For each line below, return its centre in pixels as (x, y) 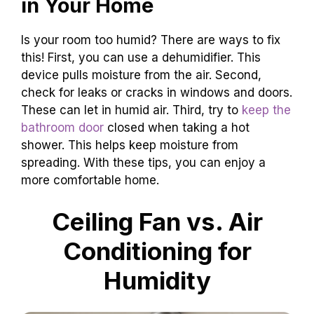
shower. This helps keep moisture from (130, 145)
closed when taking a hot (177, 127)
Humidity (157, 281)
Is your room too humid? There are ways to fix (151, 40)
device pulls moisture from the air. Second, (141, 75)
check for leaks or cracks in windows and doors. (157, 92)
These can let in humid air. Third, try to (131, 110)
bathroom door (62, 127)
